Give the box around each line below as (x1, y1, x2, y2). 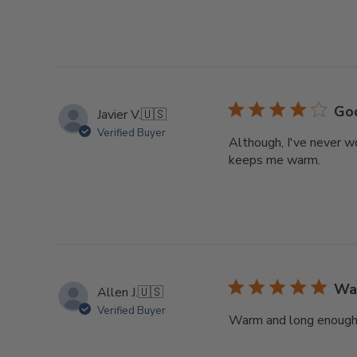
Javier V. (97, 105, 141, 124)
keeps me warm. (229, 151, 320, 169)
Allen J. (97, 283, 138, 301)
